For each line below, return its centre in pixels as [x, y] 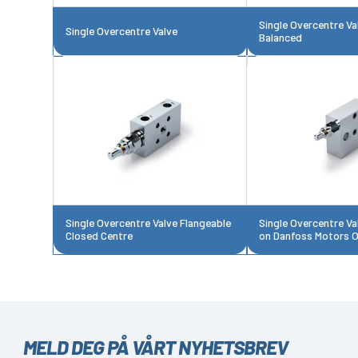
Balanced [280, 37]
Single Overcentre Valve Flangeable [148, 223]
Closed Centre [99, 236]
